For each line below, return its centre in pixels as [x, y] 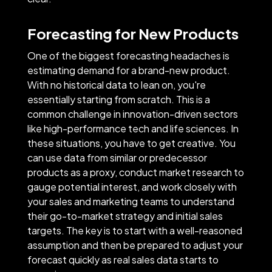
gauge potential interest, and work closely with [132, 186]
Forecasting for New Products [133, 33]
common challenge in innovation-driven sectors [132, 114]
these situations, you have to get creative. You [131, 143]
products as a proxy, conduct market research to [135, 172]
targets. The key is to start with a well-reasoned [134, 230]
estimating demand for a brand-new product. [128, 70]
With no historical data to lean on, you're [116, 84]
